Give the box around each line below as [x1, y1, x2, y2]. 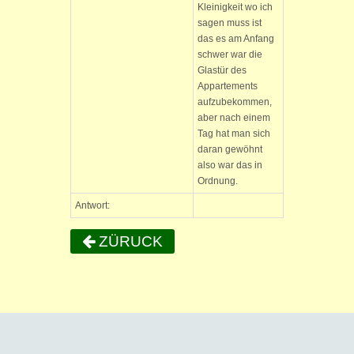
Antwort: [75, 200, 110, 211]
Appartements [198, 81, 258, 92]
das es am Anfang [198, 33, 274, 44]
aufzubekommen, [198, 96, 272, 107]
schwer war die [198, 49, 262, 60]
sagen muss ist [198, 17, 262, 28]
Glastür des [198, 65, 247, 76]
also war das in [198, 160, 262, 171]
